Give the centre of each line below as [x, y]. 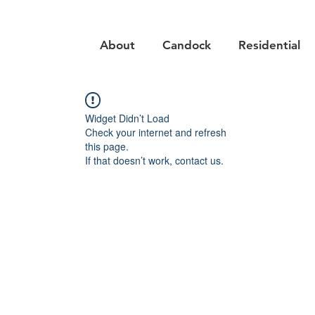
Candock [186, 45]
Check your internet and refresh [156, 132]
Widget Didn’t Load [127, 118]
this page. [107, 146]
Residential [269, 45]
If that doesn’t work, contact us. [154, 160]
